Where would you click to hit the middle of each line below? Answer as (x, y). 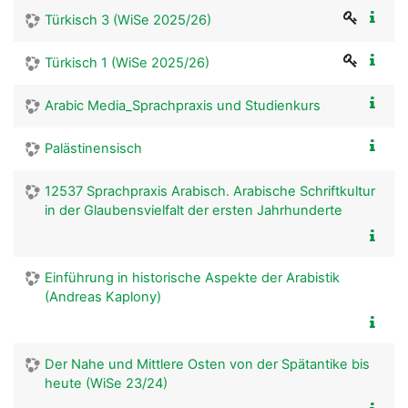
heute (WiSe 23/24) (106, 383)
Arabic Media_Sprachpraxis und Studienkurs (183, 105)
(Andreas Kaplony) (103, 296)
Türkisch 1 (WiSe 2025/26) (127, 62)
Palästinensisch (93, 148)
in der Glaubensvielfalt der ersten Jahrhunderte (194, 210)
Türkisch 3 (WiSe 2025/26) (128, 20)
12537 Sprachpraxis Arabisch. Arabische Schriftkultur (210, 191)
